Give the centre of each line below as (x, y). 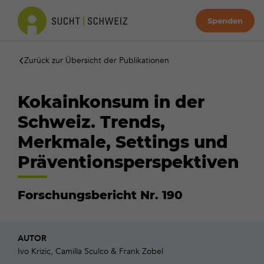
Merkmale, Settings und (123, 142)
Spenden (225, 21)
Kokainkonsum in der (111, 102)
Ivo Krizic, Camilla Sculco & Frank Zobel (90, 251)
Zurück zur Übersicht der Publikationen (97, 60)
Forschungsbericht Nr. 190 (100, 195)
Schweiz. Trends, (91, 122)
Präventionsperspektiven (128, 162)
